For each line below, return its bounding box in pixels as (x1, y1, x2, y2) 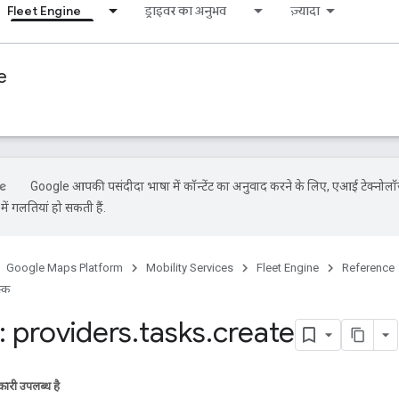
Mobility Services (146, 261, 233, 274)
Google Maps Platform (6, 261, 123, 274)
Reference (342, 261, 395, 274)
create (213, 314, 295, 350)
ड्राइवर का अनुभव (145, 3, 226, 19)
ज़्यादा (290, 3, 320, 19)
